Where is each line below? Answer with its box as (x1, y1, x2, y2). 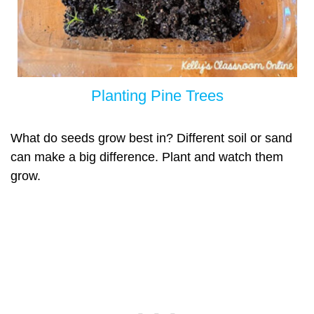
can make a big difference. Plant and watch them (11, 150, 283, 165)
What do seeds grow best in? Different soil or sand (11, 131, 292, 146)
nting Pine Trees (113, 86, 224, 104)
